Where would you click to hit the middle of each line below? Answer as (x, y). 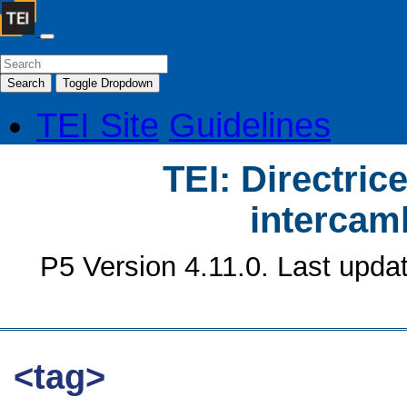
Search (26, 84)
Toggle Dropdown (108, 84)
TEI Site (98, 125)
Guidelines (250, 125)
